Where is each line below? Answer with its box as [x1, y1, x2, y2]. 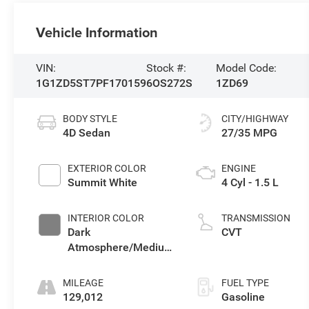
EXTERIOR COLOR [68, 163, 147, 175]
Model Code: [215, 61, 277, 75]
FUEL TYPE [221, 277, 270, 289]
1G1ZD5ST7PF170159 [36, 77, 147, 90]
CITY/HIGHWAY [221, 113, 289, 125]
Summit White [68, 176, 138, 190]
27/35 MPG [221, 126, 278, 140]
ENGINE [221, 163, 257, 175]
